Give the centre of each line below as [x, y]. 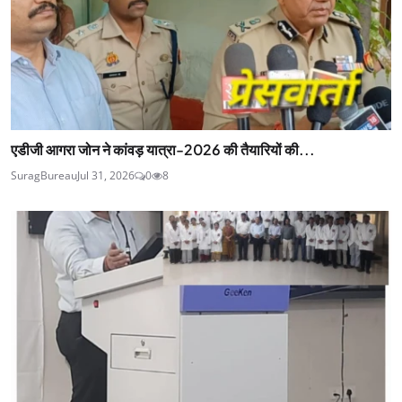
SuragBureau [44, 176]
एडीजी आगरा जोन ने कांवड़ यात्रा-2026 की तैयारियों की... [163, 150]
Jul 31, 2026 [106, 176]
